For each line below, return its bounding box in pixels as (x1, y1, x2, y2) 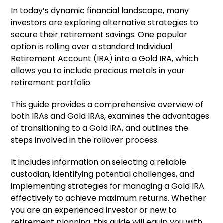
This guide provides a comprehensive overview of (11, 99, 204, 110)
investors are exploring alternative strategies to (11, 17, 199, 28)
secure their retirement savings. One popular (11, 29, 188, 40)
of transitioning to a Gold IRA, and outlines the (11, 122, 189, 134)
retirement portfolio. (11, 77, 92, 88)
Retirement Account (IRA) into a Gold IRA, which (11, 53, 199, 64)
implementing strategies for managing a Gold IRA (11, 180, 205, 192)
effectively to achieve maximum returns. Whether (11, 192, 207, 204)
